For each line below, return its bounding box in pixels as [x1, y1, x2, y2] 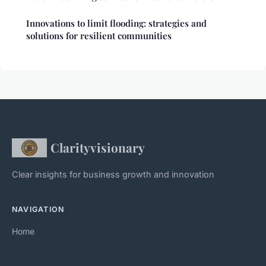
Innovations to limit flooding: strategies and [26, 17, 207, 30]
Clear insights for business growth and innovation [12, 169, 214, 180]
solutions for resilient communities [26, 30, 172, 42]
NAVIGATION [12, 205, 65, 214]
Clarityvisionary [50, 139, 145, 156]
